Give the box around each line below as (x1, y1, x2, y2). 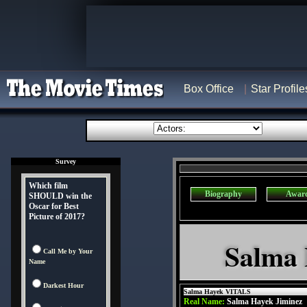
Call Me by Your (43, 247, 93, 255)
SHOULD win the (29, 191, 92, 201)
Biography (205, 189, 242, 199)
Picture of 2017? (29, 212, 85, 221)
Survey (56, 158, 76, 165)
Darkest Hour (43, 282, 84, 289)
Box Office (184, 83, 234, 95)
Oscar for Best (29, 201, 79, 211)
